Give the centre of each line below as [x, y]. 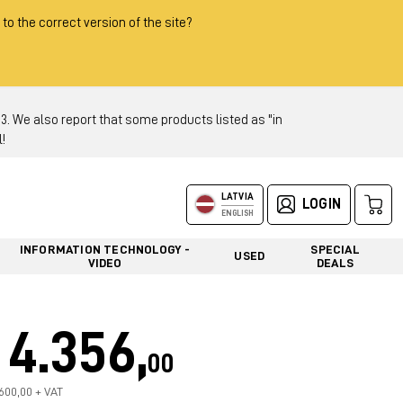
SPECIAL [335, 249]
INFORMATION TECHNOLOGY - [105, 249]
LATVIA [237, 196]
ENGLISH [237, 213]
